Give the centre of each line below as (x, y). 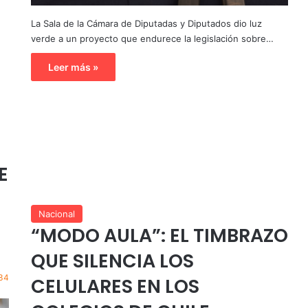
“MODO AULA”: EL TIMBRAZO (159, 236)
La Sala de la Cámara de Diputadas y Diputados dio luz (146, 24)
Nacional (56, 214)
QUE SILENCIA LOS (112, 261)
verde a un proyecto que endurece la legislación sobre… (152, 39)
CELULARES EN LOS (115, 287)
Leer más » (73, 67)
